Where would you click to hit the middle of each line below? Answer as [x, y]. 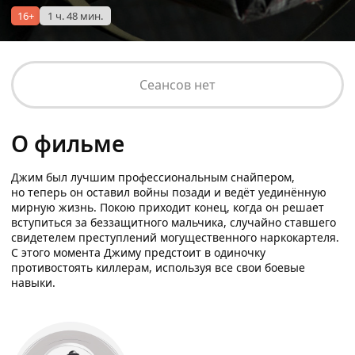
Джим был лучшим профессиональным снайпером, [153, 177]
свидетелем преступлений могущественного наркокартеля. [175, 237]
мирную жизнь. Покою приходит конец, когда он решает [168, 207]
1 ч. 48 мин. [75, 16]
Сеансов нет [177, 85]
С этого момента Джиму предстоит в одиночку [138, 252]
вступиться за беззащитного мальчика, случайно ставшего [174, 222]
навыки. [33, 282]
